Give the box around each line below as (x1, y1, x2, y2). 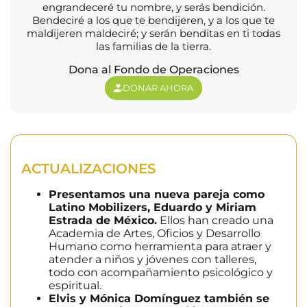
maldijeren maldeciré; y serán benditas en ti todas (27, 26, 280, 40)
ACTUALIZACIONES (21, 160, 156, 177)
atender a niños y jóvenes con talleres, (49, 252, 256, 266)
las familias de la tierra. (96, 39, 211, 53)
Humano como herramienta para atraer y (49, 239, 271, 253)
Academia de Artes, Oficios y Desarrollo (49, 226, 260, 240)
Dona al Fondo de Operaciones (68, 62, 239, 76)
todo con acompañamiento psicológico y (49, 265, 273, 279)
